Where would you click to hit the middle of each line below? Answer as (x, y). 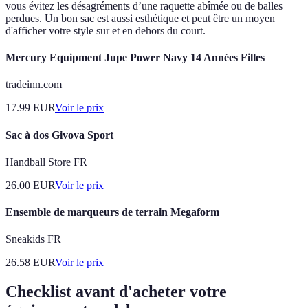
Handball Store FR (46, 162)
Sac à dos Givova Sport (59, 135)
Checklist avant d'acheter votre (116, 292)
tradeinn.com (34, 85)
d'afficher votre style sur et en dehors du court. (106, 30)
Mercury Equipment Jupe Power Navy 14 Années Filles (135, 58)
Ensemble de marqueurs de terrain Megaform (112, 212)
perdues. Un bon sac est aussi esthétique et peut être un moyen (140, 18)
